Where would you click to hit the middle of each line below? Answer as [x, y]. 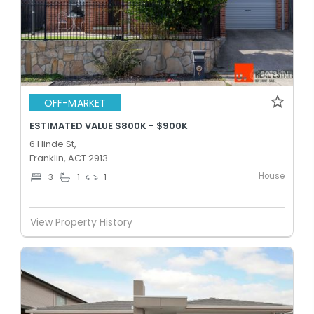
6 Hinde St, [53, 144]
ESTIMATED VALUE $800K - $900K [109, 126]
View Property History [81, 222]
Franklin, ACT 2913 [69, 158]
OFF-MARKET [75, 103]
